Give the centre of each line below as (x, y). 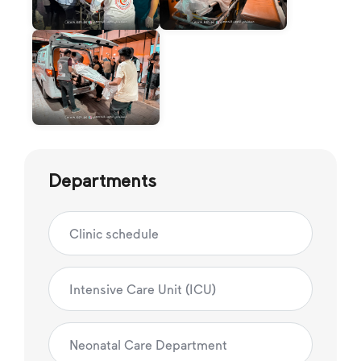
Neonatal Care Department (148, 345)
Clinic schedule (114, 234)
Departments (102, 180)
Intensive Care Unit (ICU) (143, 289)
